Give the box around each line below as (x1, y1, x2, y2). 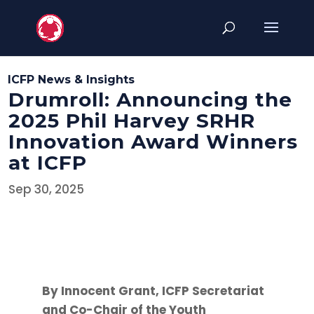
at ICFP (8, 151, 88, 175)
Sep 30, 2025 (8, 181, 85, 198)
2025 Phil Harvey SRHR (8, 109, 256, 133)
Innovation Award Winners (8, 130, 299, 154)
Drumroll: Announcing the (8, 88, 293, 112)
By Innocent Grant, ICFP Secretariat (41, 282, 264, 300)
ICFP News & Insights (8, 73, 135, 87)
